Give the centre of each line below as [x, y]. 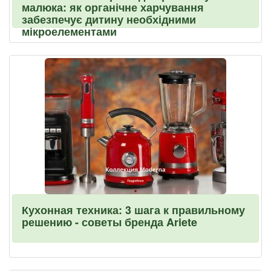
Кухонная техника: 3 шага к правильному [133, 210]
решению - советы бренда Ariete [109, 222]
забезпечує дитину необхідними [109, 19]
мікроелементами [69, 31]
